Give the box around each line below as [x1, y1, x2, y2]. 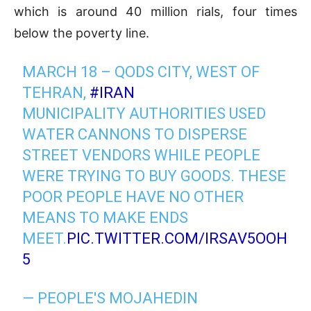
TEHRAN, [22, 84, 90, 102]
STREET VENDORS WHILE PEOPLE [22, 146, 261, 165]
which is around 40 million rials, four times [14, 4, 297, 19]
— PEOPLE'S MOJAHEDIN [22, 289, 199, 308]
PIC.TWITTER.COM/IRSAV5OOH [67, 230, 288, 248]
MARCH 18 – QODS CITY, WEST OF [22, 63, 260, 81]
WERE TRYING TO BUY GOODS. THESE [22, 167, 287, 185]
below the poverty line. [14, 26, 149, 41]
